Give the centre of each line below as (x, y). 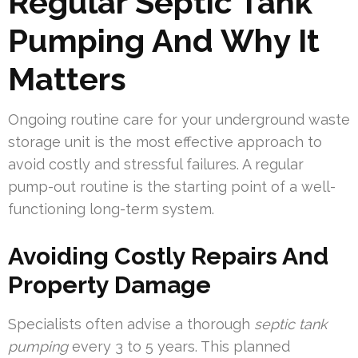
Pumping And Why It (164, 41)
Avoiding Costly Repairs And (168, 257)
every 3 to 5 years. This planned (179, 347)
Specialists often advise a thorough (131, 324)
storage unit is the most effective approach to (165, 142)
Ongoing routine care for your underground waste (179, 120)
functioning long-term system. (111, 209)
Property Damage (109, 285)
